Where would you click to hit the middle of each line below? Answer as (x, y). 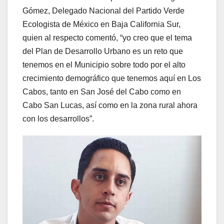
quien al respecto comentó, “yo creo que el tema (107, 38)
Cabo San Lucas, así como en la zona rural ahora (110, 105)
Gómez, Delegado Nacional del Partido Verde (103, 11)
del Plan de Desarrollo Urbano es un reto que (103, 51)
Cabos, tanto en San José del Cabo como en (102, 92)
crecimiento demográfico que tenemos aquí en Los (112, 78)
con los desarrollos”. (58, 119)
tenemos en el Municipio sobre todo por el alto (104, 65)
